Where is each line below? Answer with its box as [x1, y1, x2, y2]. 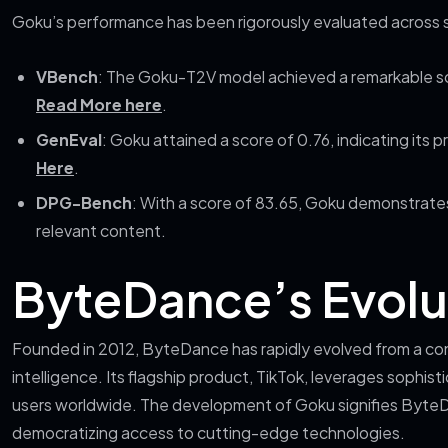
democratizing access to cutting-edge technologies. [12, 422, 405, 443]
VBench [36, 66, 98, 87]
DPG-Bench [36, 192, 132, 213]
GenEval [36, 129, 102, 150]
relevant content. [36, 220, 166, 241]
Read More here [36, 94, 162, 115]
